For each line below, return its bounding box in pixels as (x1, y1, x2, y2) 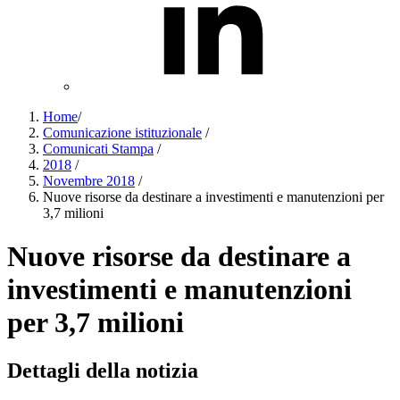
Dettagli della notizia (7, 358, 198, 382)
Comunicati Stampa (43, 141, 154, 156)
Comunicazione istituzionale (43, 125, 202, 140)
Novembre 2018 (43, 173, 135, 188)
